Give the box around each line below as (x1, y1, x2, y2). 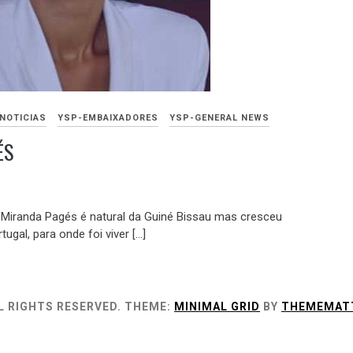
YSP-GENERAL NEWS (169, 113, 269, 124)
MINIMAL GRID (174, 300, 260, 314)
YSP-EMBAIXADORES (58, 113, 158, 124)
